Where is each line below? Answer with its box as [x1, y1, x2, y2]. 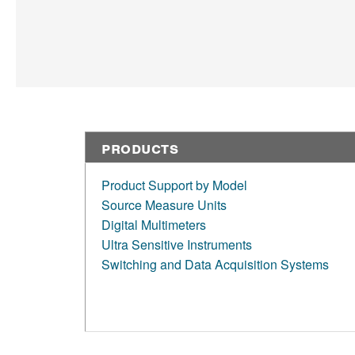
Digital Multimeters [101, 216, 206, 235]
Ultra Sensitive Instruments [101, 235, 252, 254]
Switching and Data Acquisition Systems [101, 255, 329, 274]
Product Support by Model [101, 176, 247, 195]
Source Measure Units [101, 196, 227, 215]
